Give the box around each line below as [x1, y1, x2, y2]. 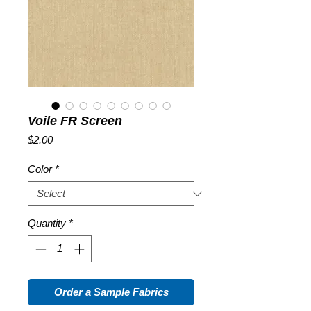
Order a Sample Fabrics [53, 285, 169, 298]
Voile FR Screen [28, 114, 122, 128]
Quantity [28, 217, 66, 230]
